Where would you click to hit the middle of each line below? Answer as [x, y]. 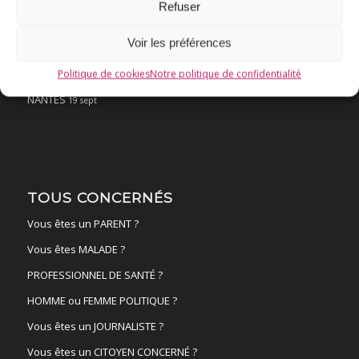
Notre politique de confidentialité [226, 74]
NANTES [47, 99]
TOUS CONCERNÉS [100, 197]
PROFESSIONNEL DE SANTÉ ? [95, 274]
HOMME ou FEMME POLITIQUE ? [102, 300]
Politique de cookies [104, 74]
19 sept [82, 100]
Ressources [76, 20]
